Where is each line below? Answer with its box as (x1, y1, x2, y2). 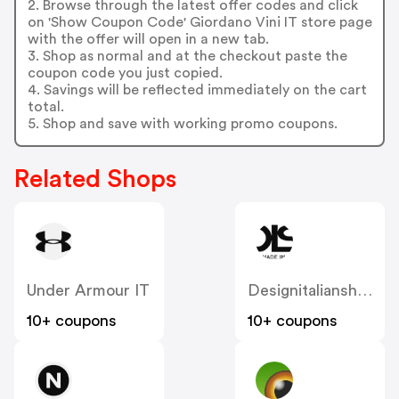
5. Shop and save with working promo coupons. (27, 116, 338, 131)
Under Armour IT (27, 282, 150, 299)
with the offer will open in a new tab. (27, 31, 269, 46)
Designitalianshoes (357, 282, 372, 299)
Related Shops (14, 167, 176, 192)
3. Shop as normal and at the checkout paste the (27, 48, 347, 63)
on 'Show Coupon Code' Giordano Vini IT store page (27, 14, 372, 29)
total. (27, 99, 64, 114)
